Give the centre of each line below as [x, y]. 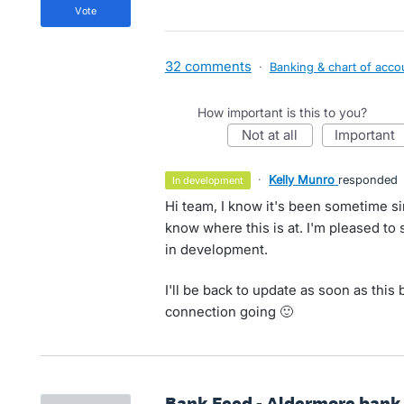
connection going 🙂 [229, 311]
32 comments [208, 66]
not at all [275, 134]
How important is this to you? [282, 112]
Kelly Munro [302, 179]
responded [368, 179]
